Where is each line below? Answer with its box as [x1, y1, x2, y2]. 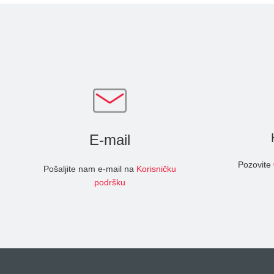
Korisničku [136, 164, 176, 174]
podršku [94, 177, 125, 187]
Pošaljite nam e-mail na [43, 164, 136, 174]
